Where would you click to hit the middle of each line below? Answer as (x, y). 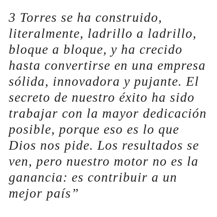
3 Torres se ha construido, (85, 18)
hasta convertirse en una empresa (107, 66)
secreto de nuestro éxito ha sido (102, 98)
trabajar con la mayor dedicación (108, 114)
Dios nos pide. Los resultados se (104, 146)
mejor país (40, 194)
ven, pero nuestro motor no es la (104, 162)
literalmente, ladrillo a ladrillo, (103, 34)
